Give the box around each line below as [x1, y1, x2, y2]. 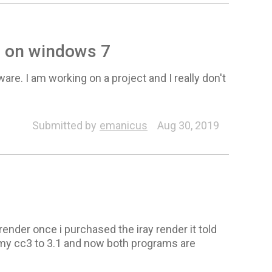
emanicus [99, 118, 148, 132]
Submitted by [32, 118, 97, 132]
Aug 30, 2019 [157, 118, 219, 132]
